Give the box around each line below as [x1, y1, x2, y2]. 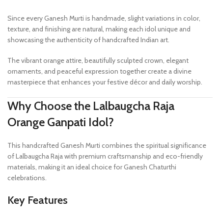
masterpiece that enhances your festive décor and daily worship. [7, 78, 202, 87]
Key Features [7, 193, 68, 207]
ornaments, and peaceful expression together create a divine [7, 67, 192, 76]
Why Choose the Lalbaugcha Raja [7, 99, 174, 113]
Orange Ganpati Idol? [7, 115, 114, 130]
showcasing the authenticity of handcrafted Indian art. [7, 35, 169, 45]
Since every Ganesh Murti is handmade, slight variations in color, [7, 14, 200, 23]
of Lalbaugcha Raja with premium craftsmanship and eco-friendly [7, 152, 203, 161]
